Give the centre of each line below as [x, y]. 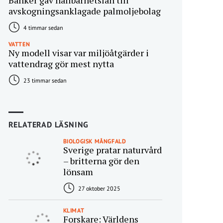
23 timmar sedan [44, 81]
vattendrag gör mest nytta [61, 64]
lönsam [78, 172]
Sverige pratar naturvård [112, 150]
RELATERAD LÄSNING [49, 125]
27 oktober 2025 [98, 189]
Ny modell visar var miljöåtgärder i [78, 53]
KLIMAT [74, 211]
